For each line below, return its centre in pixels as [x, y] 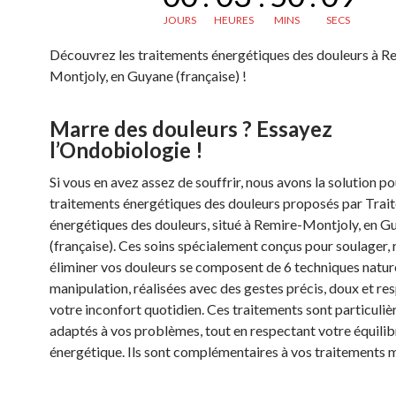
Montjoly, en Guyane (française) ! [148, 76]
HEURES [233, 20]
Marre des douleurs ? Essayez [191, 129]
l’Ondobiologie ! [126, 150]
